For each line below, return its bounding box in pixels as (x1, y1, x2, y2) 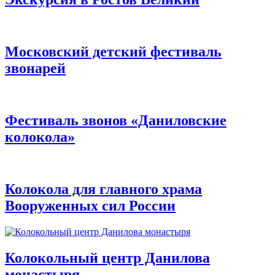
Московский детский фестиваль (5, 44, 222, 60)
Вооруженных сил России (5, 197, 176, 214)
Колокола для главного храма (5, 180, 202, 197)
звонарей (5, 60, 66, 77)
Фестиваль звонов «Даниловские (5, 112, 227, 128)
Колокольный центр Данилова (5, 249, 210, 266)
